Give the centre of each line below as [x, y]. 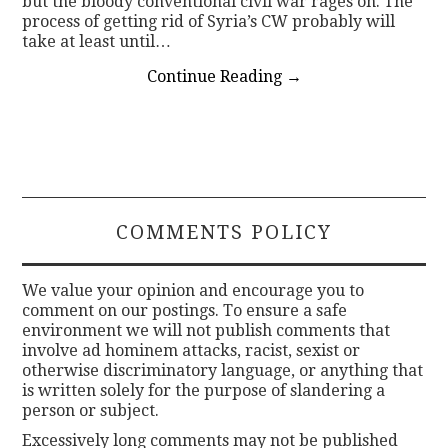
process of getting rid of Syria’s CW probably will [209, 21]
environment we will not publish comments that [206, 330]
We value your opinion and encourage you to [193, 290]
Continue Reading [216, 76]
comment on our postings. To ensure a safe [185, 310]
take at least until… [97, 41]
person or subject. [91, 410]
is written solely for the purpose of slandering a [204, 390]
